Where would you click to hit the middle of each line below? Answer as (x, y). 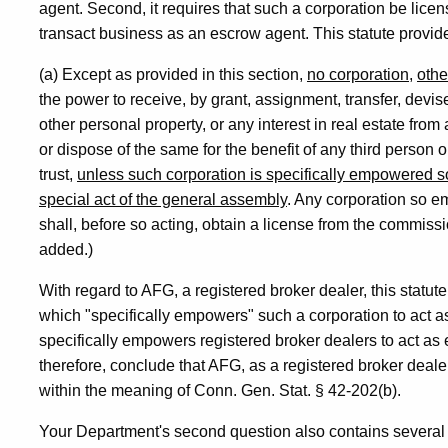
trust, (58, 174)
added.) (66, 249)
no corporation (358, 74)
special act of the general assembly (163, 199)
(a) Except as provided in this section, (173, 74)
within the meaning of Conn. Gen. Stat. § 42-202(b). (220, 390)
